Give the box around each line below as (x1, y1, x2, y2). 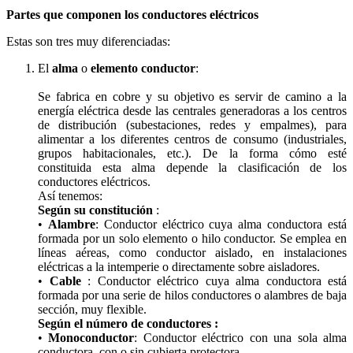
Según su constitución (38, 203, 153, 217)
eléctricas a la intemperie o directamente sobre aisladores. (38, 259, 320, 273)
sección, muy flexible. (38, 302, 147, 316)
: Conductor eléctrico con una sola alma (134, 330, 347, 344)
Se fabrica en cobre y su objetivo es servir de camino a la (38, 89, 347, 103)
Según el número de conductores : (38, 316, 218, 330)
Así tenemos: (38, 188, 102, 203)
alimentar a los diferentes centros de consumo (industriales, (38, 132, 347, 146)
